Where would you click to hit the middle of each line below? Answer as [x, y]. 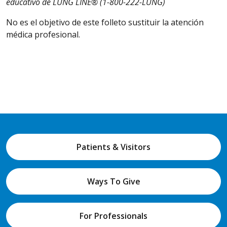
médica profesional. [43, 34]
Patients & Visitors [113, 147]
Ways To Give [113, 181]
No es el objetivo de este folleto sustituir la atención [105, 22]
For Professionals [113, 216]
